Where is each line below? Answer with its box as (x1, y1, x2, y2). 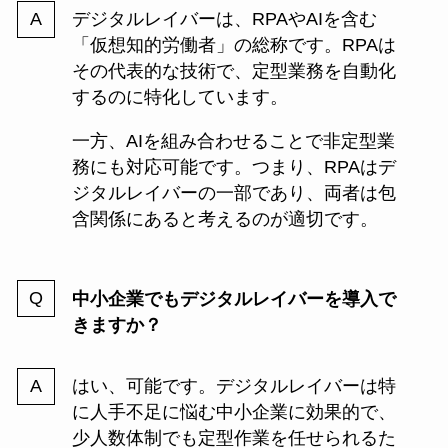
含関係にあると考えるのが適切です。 (71, 208, 378, 229)
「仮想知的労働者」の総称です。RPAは (71, 34, 396, 55)
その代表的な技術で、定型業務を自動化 (71, 60, 396, 81)
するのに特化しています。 (71, 86, 288, 107)
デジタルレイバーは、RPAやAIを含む (71, 8, 377, 29)
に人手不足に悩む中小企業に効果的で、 (71, 402, 396, 423)
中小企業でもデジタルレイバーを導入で (71, 288, 396, 309)
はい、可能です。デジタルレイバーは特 (71, 376, 396, 397)
